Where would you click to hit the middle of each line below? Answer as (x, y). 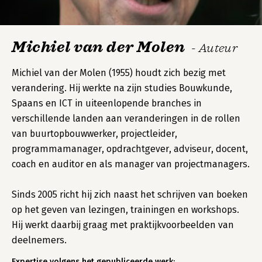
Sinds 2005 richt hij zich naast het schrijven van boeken (130, 194)
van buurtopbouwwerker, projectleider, (94, 134)
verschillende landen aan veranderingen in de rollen (126, 118)
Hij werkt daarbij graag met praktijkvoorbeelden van (123, 225)
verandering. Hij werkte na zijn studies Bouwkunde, (122, 88)
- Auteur (214, 48)
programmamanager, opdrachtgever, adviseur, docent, (130, 149)
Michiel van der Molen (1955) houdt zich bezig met (119, 73)
